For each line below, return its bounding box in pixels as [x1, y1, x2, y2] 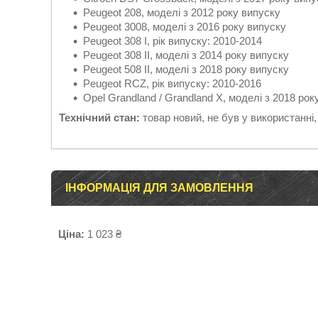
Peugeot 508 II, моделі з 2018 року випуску [83, 63, 289, 75]
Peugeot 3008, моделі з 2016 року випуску [83, 21, 286, 33]
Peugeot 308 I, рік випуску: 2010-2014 [83, 35, 262, 47]
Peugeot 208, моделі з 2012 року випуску [83, 6, 280, 18]
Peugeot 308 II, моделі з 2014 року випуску [83, 49, 289, 61]
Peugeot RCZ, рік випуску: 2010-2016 [83, 77, 261, 89]
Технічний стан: [59, 111, 140, 124]
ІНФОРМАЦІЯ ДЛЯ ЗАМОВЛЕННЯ [65, 182, 253, 194]
